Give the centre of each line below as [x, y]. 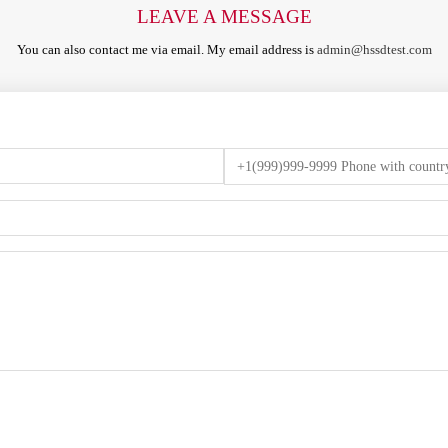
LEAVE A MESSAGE [224, 16]
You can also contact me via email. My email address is [166, 49]
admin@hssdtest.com [374, 49]
